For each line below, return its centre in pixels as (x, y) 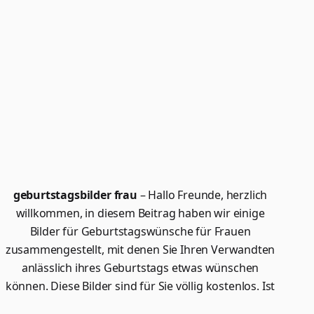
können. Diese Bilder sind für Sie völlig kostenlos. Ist (140, 286)
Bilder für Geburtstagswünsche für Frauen (140, 231)
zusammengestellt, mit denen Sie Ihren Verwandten (140, 250)
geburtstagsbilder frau (75, 195)
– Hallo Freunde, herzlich (202, 195)
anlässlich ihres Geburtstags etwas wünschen (140, 268)
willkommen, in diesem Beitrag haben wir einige (140, 213)
